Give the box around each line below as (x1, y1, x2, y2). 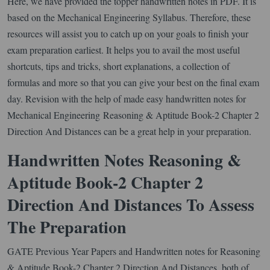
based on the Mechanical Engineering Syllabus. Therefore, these (7, 10, 251, 24)
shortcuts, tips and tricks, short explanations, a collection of (7, 59, 230, 72)
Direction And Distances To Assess (7, 192, 254, 217)
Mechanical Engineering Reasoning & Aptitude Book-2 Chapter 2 (7, 108, 259, 121)
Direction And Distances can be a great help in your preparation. (7, 124, 251, 137)
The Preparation (7, 214, 127, 239)
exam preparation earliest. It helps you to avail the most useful (7, 43, 240, 56)
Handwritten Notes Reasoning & (7, 147, 241, 172)
